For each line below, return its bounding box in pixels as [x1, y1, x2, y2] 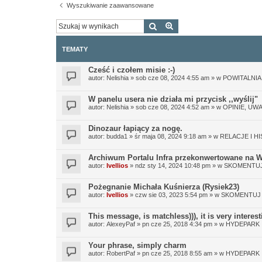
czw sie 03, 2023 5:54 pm [135, 191, 208, 198]
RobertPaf [106, 249, 135, 257]
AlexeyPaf [106, 220, 135, 227]
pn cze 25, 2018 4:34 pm [142, 220, 212, 227]
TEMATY [62, 45, 88, 53]
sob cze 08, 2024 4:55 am [136, 74, 209, 81]
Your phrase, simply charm [88, 240, 187, 250]
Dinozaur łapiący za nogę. [88, 123, 182, 133]
